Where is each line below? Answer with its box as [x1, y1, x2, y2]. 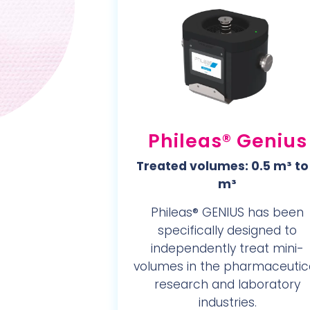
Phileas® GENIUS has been [151, 204, 304, 221]
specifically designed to [158, 222, 298, 239]
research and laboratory [154, 276, 301, 293]
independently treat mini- [151, 240, 304, 257]
